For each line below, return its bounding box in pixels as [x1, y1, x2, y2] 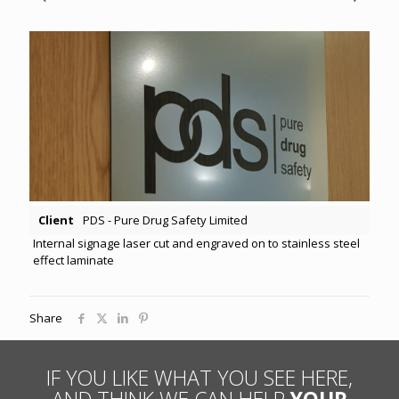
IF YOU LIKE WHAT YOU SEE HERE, [46, 363, 353, 393]
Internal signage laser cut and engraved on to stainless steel [32, 235, 360, 252]
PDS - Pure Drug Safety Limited [83, 212, 248, 229]
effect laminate [32, 252, 114, 269]
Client [38, 212, 74, 229]
